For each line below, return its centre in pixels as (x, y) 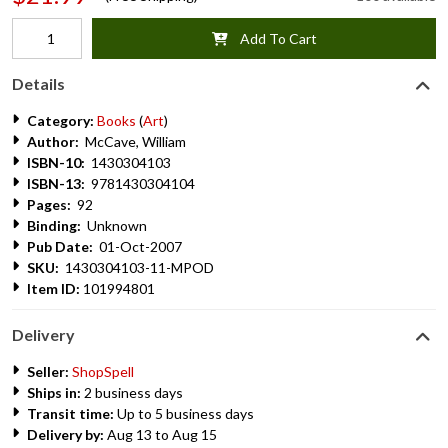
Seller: (49, 371)
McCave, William (132, 141)
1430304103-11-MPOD (136, 267)
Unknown (114, 225)
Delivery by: (65, 434)
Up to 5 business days (184, 413)
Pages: (49, 204)
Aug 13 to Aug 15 (160, 434)
